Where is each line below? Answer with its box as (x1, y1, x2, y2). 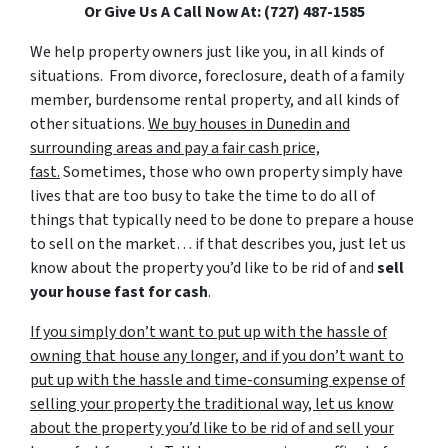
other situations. (30, 113, 148, 136)
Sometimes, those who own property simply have (60, 161, 403, 184)
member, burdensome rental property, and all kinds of (30, 89, 399, 112)
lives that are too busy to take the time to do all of (30, 185, 375, 208)
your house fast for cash (30, 281, 208, 304)
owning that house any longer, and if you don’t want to (30, 345, 404, 368)
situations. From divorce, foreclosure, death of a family (30, 65, 404, 88)
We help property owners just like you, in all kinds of (30, 41, 384, 64)
